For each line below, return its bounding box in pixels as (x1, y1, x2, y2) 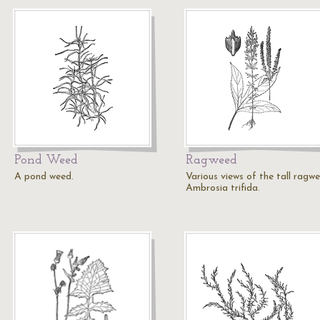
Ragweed (186, 154, 237, 167)
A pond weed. (14, 171, 74, 182)
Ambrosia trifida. (186, 183, 260, 194)
